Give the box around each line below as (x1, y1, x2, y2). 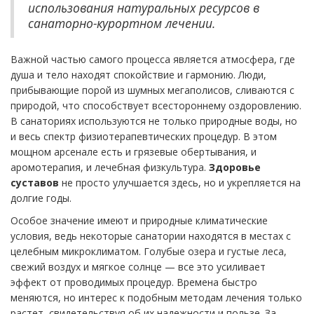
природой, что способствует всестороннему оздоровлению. (11, 98, 301, 112)
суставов (11, 175, 59, 189)
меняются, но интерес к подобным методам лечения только (11, 290, 302, 304)
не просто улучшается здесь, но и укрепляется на (59, 175, 301, 189)
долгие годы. (11, 191, 71, 205)
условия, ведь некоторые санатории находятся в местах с (11, 228, 291, 243)
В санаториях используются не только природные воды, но (11, 114, 297, 128)
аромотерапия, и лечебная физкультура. (11, 160, 209, 174)
